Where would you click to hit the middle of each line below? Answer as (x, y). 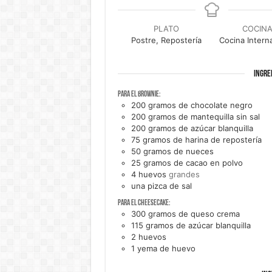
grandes (184, 175)
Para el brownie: (139, 95)
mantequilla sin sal (225, 117)
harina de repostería (223, 140)
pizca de (163, 186)
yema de (153, 248)
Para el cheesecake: (144, 203)
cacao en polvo (214, 163)
